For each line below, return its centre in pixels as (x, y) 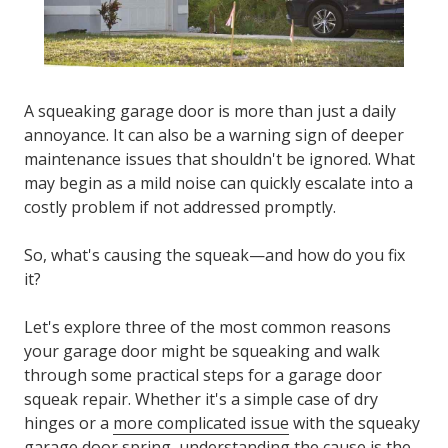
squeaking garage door (126, 110)
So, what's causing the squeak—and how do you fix (214, 254)
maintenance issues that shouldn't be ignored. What (219, 158)
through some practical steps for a (156, 374)
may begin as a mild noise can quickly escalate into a (218, 182)
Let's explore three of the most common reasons (207, 326)
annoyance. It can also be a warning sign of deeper (214, 134)
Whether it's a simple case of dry (256, 398)
